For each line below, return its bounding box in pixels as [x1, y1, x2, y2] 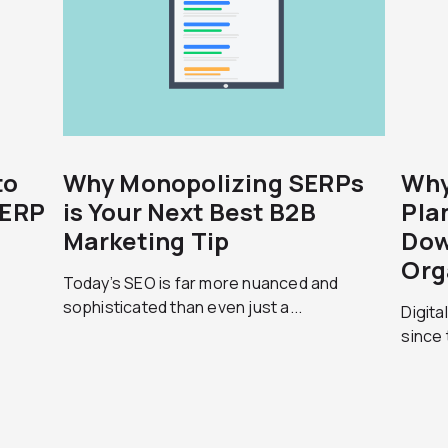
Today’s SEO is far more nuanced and [62, 272, 339, 294]
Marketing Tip [62, 224, 230, 257]
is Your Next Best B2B [62, 195, 316, 228]
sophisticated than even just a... [62, 296, 303, 318]
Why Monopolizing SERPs [62, 166, 365, 199]
